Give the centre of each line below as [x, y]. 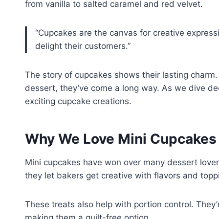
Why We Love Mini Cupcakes [121, 139]
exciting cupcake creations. [78, 101]
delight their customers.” [83, 46]
